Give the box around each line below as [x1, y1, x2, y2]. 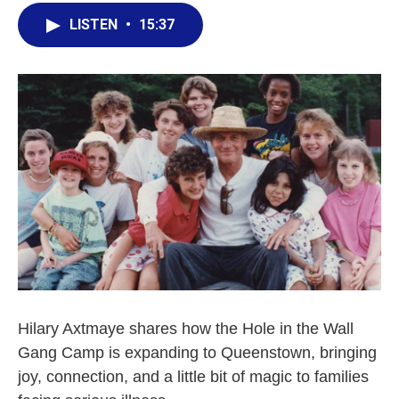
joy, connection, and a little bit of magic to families [18, 367, 369, 386]
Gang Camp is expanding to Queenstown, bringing [18, 343, 377, 362]
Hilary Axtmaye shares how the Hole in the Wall [18, 319, 354, 338]
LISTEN [69, 16, 121, 33]
